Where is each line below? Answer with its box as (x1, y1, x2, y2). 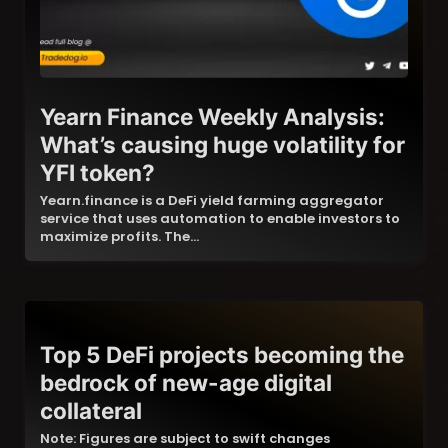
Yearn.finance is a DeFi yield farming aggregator (39, 190, 384, 210)
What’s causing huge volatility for (39, 130, 405, 158)
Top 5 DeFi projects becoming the (39, 340, 404, 368)
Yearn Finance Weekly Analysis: (39, 102, 385, 130)
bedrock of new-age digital (39, 368, 332, 396)
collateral (39, 396, 142, 424)
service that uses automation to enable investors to (39, 208, 400, 228)
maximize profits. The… (39, 226, 199, 246)
